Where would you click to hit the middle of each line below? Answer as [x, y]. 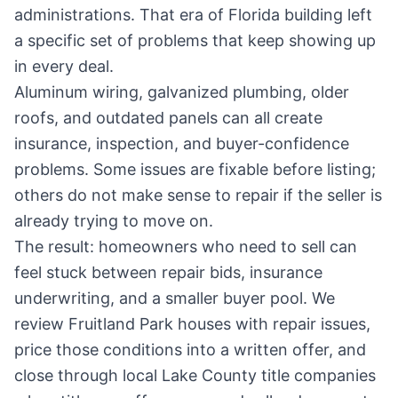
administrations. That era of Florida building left [193, 15]
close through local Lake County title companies [195, 375]
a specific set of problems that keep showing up [195, 40]
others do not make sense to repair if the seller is [198, 195]
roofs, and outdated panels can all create [168, 118]
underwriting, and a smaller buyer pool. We [175, 298]
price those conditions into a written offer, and [190, 350]
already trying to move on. [114, 221]
